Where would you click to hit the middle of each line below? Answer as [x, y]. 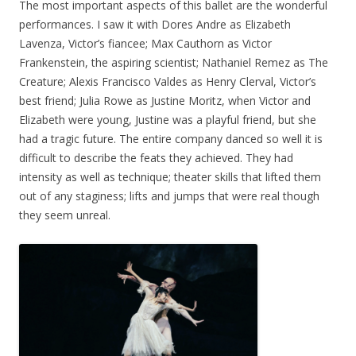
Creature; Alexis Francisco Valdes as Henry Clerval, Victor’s [168, 81]
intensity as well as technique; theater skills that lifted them [170, 177]
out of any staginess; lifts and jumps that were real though [169, 196]
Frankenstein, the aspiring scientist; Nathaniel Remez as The [174, 62]
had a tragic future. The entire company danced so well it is [171, 139]
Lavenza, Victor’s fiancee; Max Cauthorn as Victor [145, 43]
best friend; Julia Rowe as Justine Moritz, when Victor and [165, 101]
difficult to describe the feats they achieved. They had [156, 158]
